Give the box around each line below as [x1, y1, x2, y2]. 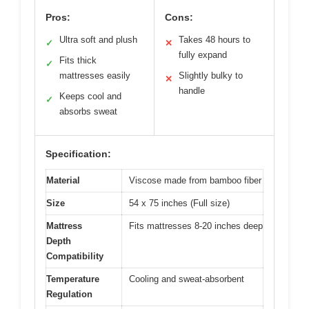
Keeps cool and [59, 91, 121, 102]
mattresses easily [59, 70, 130, 81]
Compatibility [46, 251, 103, 262]
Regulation [46, 289, 92, 300]
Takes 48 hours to [179, 34, 250, 46]
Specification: [46, 148, 111, 160]
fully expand [179, 50, 227, 61]
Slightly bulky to [179, 70, 243, 81]
